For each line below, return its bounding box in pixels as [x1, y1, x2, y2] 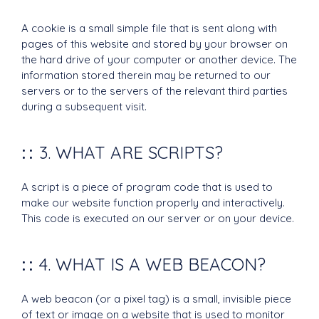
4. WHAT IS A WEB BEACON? [39, 253, 266, 275]
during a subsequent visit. [21, 100, 147, 113]
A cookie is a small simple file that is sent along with [21, 21, 277, 35]
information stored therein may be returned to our [21, 68, 271, 82]
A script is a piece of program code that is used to [21, 180, 273, 194]
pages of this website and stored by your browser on [21, 37, 288, 51]
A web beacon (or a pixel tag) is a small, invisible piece [21, 292, 291, 305]
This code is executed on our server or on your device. [21, 211, 294, 225]
